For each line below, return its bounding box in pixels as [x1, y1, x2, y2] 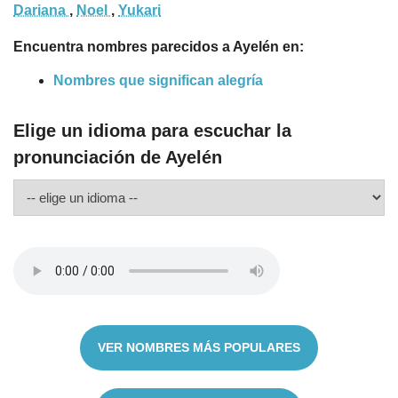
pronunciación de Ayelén [13, 147, 222, 168]
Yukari [118, 3, 161, 19]
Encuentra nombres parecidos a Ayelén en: [13, 39, 304, 55]
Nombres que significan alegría [53, 73, 263, 89]
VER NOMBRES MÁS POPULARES [98, 340, 300, 355]
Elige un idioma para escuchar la [13, 121, 291, 141]
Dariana [13, 3, 69, 19]
